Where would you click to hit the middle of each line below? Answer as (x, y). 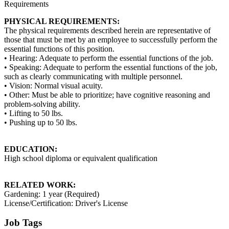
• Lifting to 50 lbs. (33, 113)
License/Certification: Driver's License (66, 203)
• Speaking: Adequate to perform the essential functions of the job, (111, 67)
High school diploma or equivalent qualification (81, 158)
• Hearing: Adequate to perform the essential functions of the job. (109, 58)
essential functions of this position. (59, 49)
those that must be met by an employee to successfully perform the (111, 39)
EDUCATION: (31, 149)
